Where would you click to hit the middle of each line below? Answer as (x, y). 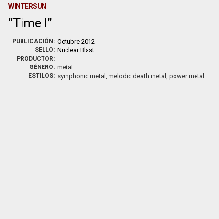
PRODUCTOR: (36, 59)
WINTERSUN (27, 6)
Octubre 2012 (76, 41)
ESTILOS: (42, 76)
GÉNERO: (42, 67)
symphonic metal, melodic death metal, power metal (131, 76)
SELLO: (45, 50)
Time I (30, 23)
